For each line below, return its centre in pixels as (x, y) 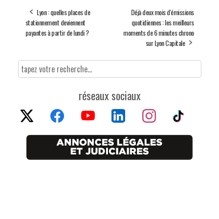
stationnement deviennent (55, 22)
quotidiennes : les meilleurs (163, 22)
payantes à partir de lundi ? (57, 32)
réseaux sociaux (109, 95)
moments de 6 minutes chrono (159, 32)
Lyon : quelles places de (63, 12)
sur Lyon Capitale (165, 43)
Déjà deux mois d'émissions (162, 12)
